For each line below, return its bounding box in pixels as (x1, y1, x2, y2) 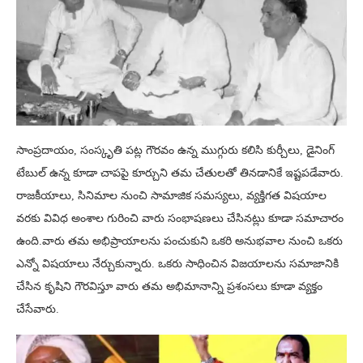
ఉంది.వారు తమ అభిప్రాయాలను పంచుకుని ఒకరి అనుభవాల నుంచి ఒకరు (16, 235, 343, 248)
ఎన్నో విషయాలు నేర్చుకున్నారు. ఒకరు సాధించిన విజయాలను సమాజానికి (16, 258, 339, 271)
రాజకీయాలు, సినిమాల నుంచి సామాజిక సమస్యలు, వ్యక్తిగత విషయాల (16, 190, 327, 203)
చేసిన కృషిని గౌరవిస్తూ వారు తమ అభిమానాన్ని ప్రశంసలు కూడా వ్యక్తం (16, 280, 322, 293)
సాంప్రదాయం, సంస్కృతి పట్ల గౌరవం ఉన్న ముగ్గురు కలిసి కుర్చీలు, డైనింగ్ (16, 144, 335, 157)
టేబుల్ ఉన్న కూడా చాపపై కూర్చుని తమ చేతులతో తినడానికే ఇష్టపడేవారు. (16, 167, 344, 180)
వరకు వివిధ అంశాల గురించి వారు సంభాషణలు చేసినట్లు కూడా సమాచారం (16, 212, 344, 225)
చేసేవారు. (16, 303, 59, 316)
